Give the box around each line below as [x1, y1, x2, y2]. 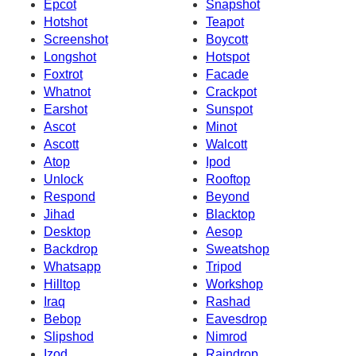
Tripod [206, 259, 242, 273]
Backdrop [44, 242, 98, 256]
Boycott [206, 32, 248, 46]
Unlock [44, 172, 83, 186]
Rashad [206, 294, 250, 308]
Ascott [44, 137, 79, 151]
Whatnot [44, 84, 91, 99]
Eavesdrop [206, 311, 267, 326]
